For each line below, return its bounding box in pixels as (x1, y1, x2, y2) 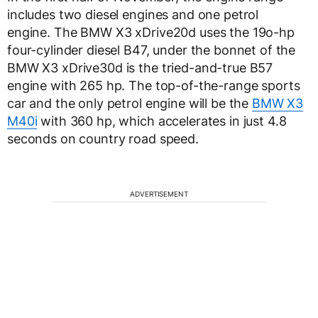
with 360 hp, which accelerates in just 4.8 (37, 114, 287, 129)
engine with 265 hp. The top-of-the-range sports (7, 78, 300, 94)
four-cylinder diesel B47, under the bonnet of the (7, 43, 296, 58)
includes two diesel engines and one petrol (7, 7, 259, 23)
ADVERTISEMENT (130, 190, 188, 199)
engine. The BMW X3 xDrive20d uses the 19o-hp (7, 25, 295, 40)
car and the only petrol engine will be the (7, 96, 252, 111)
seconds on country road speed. (7, 131, 199, 147)
